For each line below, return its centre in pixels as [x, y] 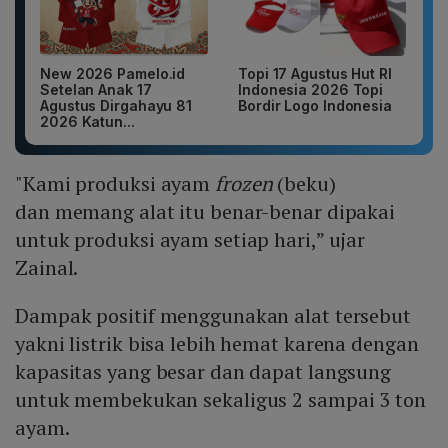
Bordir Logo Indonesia [315, 106]
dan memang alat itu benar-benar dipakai [205, 212]
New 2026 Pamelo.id [113, 74]
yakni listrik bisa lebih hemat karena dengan [217, 344]
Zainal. [47, 268]
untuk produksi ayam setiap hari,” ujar [190, 240]
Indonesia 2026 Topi [311, 90]
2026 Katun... [87, 122]
